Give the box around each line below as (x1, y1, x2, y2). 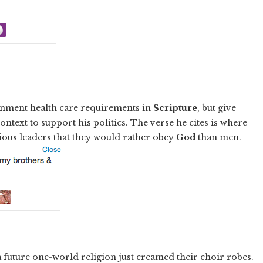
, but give (197, 102, 236, 113)
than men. (195, 131, 241, 143)
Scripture (153, 102, 197, 113)
